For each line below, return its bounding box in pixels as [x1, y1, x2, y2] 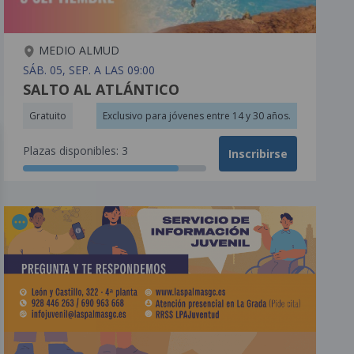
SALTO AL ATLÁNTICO [23, 79, 180, 99]
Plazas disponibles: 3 [23, 142, 129, 158]
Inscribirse [228, 145, 288, 161]
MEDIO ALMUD [36, 42, 120, 58]
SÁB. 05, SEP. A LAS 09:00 [23, 62, 156, 77]
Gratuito [29, 108, 67, 122]
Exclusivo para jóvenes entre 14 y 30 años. [102, 108, 291, 122]
